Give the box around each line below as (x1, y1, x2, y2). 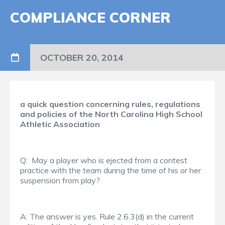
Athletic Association (20, 119, 100, 130)
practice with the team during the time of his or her (20, 165, 201, 176)
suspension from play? (20, 175, 100, 186)
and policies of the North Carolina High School (20, 109, 202, 120)
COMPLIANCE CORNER (10, 9, 171, 27)
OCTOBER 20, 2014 (40, 52, 124, 64)
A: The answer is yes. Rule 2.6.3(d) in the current (20, 211, 194, 222)
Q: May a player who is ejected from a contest (20, 155, 187, 166)
